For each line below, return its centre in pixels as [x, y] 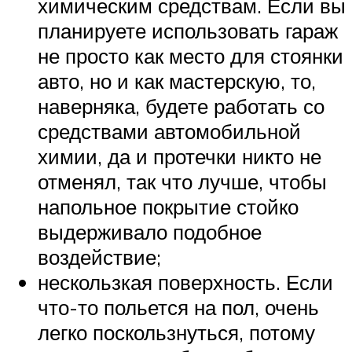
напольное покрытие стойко [168, 206]
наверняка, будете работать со [181, 106]
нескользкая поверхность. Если [185, 282]
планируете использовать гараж [188, 30]
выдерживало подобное [150, 231]
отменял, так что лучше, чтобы [182, 181]
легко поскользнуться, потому [176, 332]
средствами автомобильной [169, 131]
